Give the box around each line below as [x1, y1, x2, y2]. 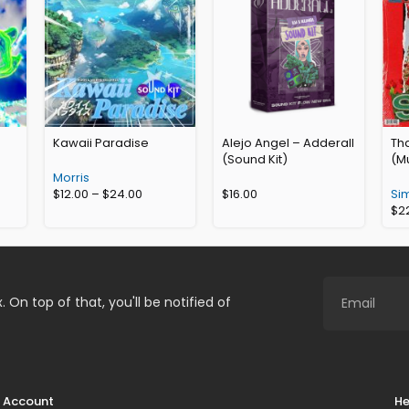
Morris [53, 169, 90, 187]
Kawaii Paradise [53, 134, 150, 152]
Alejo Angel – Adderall [221, 134, 354, 152]
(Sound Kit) [221, 151, 288, 169]
